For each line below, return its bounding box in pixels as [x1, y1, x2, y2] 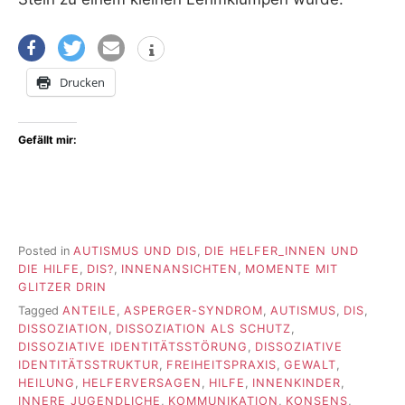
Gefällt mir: [18, 133, 77, 147]
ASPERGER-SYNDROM [124, 304, 263, 318]
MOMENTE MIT [245, 261, 338, 276]
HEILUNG [18, 376, 75, 391]
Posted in [18, 243, 73, 258]
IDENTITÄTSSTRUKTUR [18, 358, 159, 372]
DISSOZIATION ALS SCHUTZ [116, 322, 291, 336]
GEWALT [284, 358, 336, 372]
